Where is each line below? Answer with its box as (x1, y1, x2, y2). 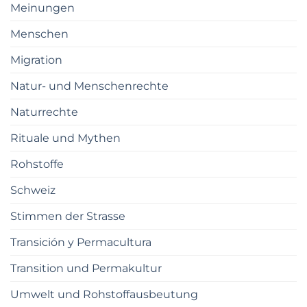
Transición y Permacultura (10, 235, 151, 249)
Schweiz (10, 183, 56, 197)
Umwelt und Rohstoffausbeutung (10, 287, 198, 301)
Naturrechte (10, 105, 78, 119)
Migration (10, 53, 62, 66)
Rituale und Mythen (10, 131, 121, 145)
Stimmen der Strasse (10, 209, 125, 223)
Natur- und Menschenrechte (10, 79, 169, 93)
